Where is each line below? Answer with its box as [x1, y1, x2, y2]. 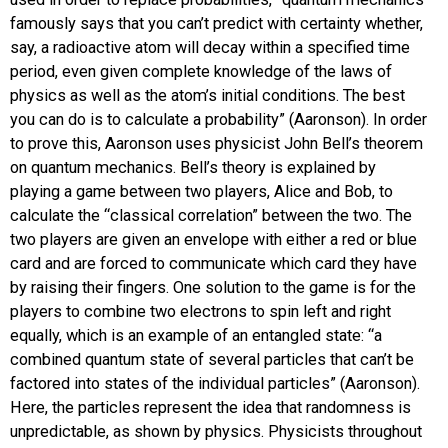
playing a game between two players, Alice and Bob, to [10, 182, 393, 202]
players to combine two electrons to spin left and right [10, 302, 391, 322]
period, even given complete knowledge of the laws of [10, 62, 392, 82]
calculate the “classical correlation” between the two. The [10, 206, 412, 226]
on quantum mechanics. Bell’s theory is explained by [10, 158, 376, 178]
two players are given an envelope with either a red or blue [10, 230, 417, 250]
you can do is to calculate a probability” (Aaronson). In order [10, 110, 427, 130]
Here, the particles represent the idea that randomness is [10, 398, 411, 418]
